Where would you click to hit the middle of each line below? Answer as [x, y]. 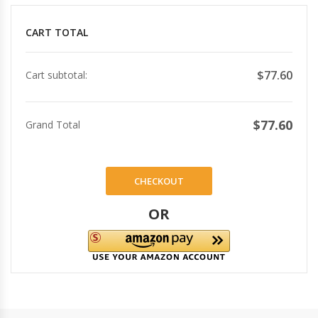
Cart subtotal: [56, 75]
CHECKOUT [159, 181]
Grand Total [53, 125]
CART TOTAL [57, 33]
